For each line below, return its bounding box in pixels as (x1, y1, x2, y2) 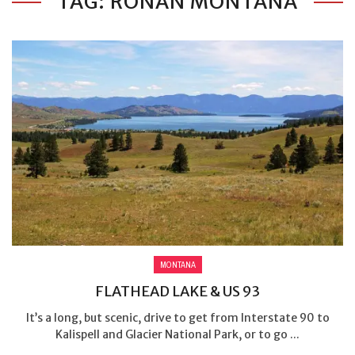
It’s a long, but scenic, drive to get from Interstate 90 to (25, 310, 330, 325)
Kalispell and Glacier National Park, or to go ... (55, 326, 300, 342)
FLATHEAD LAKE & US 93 (95, 281, 260, 300)
